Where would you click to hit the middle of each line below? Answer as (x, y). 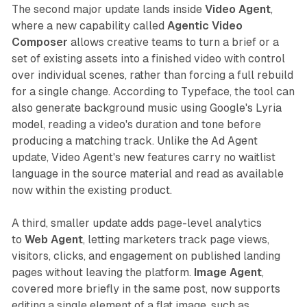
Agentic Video (205, 25)
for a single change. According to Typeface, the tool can (153, 91)
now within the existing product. (91, 190)
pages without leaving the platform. (102, 272)
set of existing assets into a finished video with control (148, 58)
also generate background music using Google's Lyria (146, 108)
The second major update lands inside (108, 9)
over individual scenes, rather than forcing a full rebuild (152, 75)
